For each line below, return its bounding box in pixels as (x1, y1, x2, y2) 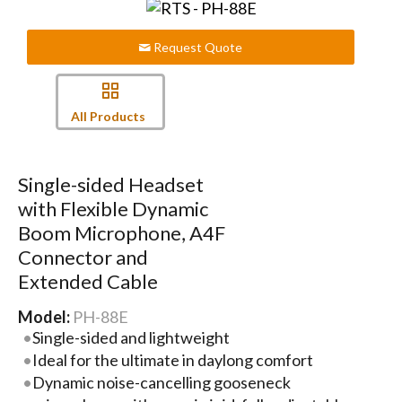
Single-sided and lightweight (32, 327, 231, 347)
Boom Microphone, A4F (17, 220, 225, 245)
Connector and (17, 244, 148, 269)
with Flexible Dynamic (17, 196, 208, 221)
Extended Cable (17, 268, 158, 293)
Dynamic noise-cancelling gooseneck (32, 371, 292, 392)
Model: (17, 306, 73, 327)
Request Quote (151, 39, 243, 56)
